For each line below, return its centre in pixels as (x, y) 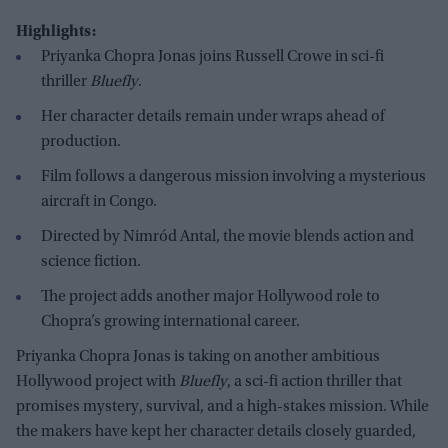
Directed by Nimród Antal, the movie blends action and (227, 236)
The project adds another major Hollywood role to (210, 296)
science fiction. (91, 261)
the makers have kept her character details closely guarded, (216, 431)
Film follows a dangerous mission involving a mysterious (233, 176)
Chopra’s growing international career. (170, 321)
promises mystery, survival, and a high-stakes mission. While (222, 406)
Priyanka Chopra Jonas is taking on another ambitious (198, 356)
